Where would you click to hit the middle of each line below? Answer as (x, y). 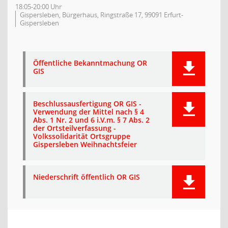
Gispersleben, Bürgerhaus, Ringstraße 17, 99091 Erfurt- (102, 15)
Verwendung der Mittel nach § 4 (89, 112)
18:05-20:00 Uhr (38, 7)
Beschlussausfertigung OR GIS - (87, 104)
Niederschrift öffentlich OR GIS (87, 177)
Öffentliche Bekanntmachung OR (90, 63)
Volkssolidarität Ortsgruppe (82, 136)
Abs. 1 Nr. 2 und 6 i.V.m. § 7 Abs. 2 (91, 120)
